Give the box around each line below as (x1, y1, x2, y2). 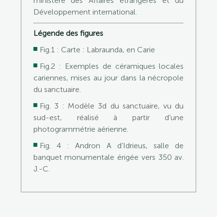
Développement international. (33, 7, 137, 16)
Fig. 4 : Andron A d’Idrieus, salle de (39, 140, 184, 150)
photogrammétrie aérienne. (33, 124, 128, 134)
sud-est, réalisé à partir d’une (33, 112, 184, 122)
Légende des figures (33, 28, 103, 38)
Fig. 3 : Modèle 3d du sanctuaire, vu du (39, 101, 184, 110)
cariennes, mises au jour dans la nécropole (33, 73, 184, 82)
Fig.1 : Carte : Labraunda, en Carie (39, 45, 155, 54)
